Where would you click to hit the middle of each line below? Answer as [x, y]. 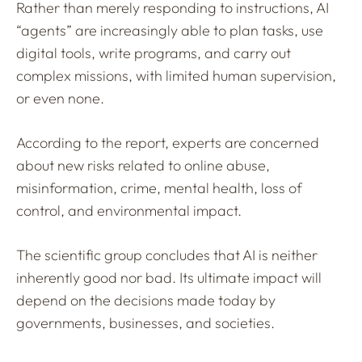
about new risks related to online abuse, [143, 165]
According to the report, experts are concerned [168, 142]
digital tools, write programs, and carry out [154, 53]
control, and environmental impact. [129, 210]
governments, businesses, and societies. [145, 322]
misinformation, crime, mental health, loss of [159, 187]
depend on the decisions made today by [146, 300]
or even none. [60, 98]
